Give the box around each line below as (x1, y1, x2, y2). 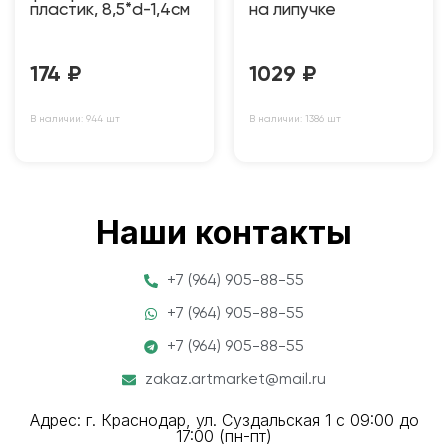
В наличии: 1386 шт (249, 113, 341, 124)
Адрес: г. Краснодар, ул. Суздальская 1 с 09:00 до (29, 409, 419, 430)
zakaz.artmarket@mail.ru (144, 371, 326, 388)
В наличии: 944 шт (30, 113, 120, 124)
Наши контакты (96, 212, 352, 252)
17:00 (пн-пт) (176, 425, 272, 446)
